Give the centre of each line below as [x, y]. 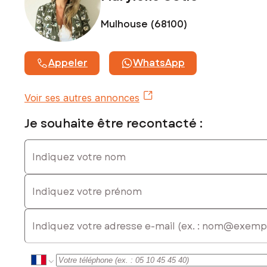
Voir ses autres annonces [82, 98]
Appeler [68, 63]
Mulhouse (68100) [144, 24]
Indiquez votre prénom [76, 180]
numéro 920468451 [63, 10]
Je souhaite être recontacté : [114, 124]
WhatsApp [159, 63]
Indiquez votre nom [68, 145]
